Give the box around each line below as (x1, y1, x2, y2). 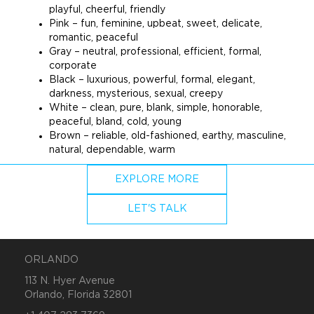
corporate (49, 61, 97, 71)
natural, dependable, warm (49, 145, 175, 155)
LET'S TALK (127, 204, 187, 214)
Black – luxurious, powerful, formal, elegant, (49, 75, 255, 85)
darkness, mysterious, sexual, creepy (49, 89, 223, 99)
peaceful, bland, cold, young (49, 117, 182, 127)
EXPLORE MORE (115, 175, 199, 185)
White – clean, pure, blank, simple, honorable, (49, 103, 262, 113)
